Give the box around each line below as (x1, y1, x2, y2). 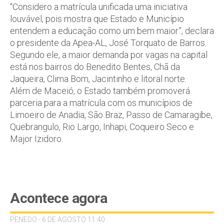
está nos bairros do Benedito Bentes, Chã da (10, 61, 180, 72)
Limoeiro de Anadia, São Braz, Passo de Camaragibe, (10, 109, 212, 120)
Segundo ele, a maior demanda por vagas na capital (10, 49, 207, 60)
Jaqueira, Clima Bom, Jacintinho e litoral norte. (10, 73, 186, 84)
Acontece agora (10, 190, 107, 206)
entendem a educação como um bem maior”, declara (10, 25, 214, 36)
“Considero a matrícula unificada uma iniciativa (10, 1, 187, 12)
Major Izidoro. (10, 133, 63, 144)
